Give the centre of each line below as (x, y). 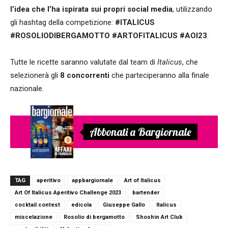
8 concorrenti (84, 75)
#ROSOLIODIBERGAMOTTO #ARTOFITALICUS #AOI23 (109, 35)
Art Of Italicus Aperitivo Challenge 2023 (68, 192)
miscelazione (34, 217)
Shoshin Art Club (159, 217)
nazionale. (27, 88)
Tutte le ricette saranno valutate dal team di (84, 62)
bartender (146, 192)
